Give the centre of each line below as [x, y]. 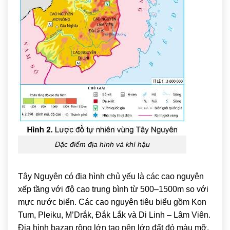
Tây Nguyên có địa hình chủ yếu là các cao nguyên [111, 176]
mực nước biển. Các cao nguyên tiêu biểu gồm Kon [112, 202]
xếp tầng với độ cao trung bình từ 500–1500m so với [113, 189]
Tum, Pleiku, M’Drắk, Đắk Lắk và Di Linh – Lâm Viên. [114, 215]
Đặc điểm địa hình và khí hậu [102, 144]
